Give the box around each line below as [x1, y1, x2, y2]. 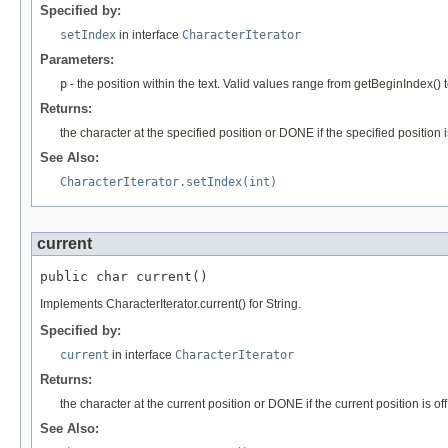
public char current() [40, 268, 208, 284]
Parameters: [40, 51, 114, 67]
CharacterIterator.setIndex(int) [60, 174, 277, 189]
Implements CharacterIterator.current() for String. [40, 296, 301, 311]
